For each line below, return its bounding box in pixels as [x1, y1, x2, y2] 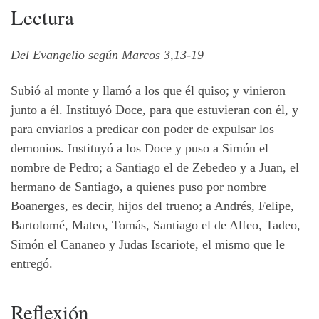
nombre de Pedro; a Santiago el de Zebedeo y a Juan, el [11, 159, 299, 174]
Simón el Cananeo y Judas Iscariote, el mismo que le [11, 236, 285, 251]
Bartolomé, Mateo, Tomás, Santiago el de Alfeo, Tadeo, [11, 217, 300, 232]
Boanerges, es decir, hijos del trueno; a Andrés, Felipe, [11, 198, 294, 213]
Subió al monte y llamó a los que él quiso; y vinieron [11, 83, 286, 98]
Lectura [11, 3, 74, 31]
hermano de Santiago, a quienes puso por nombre [11, 179, 266, 194]
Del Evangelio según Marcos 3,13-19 [11, 48, 204, 63]
